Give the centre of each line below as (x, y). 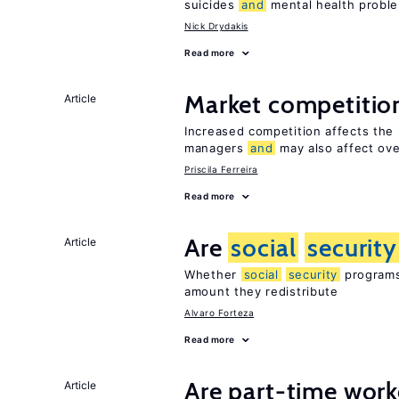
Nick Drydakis (216, 26)
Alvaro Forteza (219, 313)
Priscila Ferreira (221, 169)
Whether (213, 274)
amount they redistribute (261, 291)
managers (216, 148)
